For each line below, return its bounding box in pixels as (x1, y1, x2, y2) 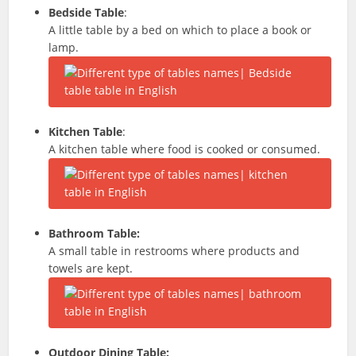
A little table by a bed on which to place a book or (48, 22, 312, 37)
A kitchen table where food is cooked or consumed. (48, 141, 321, 157)
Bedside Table (48, 5, 125, 20)
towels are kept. (48, 261, 133, 276)
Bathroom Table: (48, 226, 141, 241)
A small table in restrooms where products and (48, 243, 300, 258)
